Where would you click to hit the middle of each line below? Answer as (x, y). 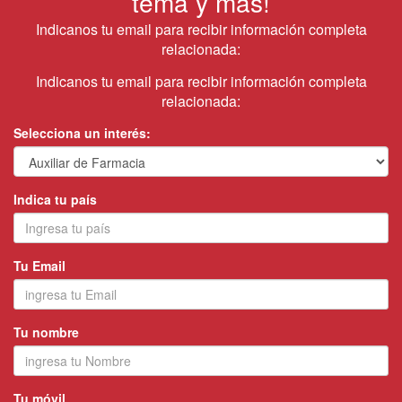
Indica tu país (55, 200)
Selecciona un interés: (82, 133)
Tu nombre (46, 332)
